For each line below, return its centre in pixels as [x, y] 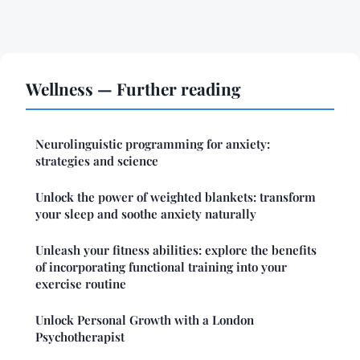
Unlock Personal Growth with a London [145, 320]
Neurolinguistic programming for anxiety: [153, 144]
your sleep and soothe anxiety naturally [146, 214]
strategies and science [97, 161]
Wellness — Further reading [133, 88]
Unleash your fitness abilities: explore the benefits [176, 250]
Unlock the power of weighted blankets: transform [176, 197]
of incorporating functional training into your [161, 267]
